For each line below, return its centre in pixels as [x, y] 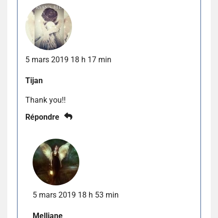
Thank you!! [45, 100]
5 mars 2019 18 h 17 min [68, 59]
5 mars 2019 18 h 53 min [76, 195]
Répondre [42, 117]
